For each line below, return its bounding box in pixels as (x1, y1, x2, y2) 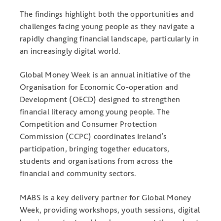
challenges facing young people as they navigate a (20, 21, 194, 31)
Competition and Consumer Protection (20, 119, 157, 129)
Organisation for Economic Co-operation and (20, 82, 179, 92)
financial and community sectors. (20, 168, 137, 179)
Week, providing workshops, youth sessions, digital (20, 204, 200, 215)
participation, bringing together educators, (20, 144, 170, 154)
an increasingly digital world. (20, 45, 120, 56)
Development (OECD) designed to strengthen (20, 94, 181, 105)
